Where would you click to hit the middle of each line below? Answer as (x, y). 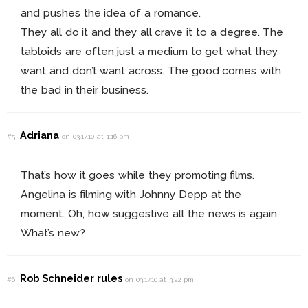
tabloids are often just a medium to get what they (150, 52)
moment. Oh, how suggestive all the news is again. (150, 214)
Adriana (41, 135)
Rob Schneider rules (73, 278)
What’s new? (53, 233)
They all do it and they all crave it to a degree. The (152, 32)
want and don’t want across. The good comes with (151, 71)
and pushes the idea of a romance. (111, 13)
